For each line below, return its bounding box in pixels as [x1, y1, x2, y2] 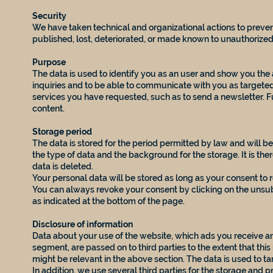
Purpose [32, 57, 66, 67]
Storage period [32, 126, 93, 136]
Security [32, 10, 67, 21]
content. [32, 103, 65, 113]
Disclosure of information [32, 219, 133, 229]
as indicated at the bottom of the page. [32, 196, 185, 206]
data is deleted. [32, 161, 94, 171]
